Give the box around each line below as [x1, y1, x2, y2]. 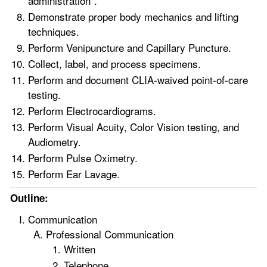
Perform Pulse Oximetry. [28, 150, 138, 165]
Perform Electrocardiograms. [28, 103, 156, 118]
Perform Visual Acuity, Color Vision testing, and [28, 119, 239, 134]
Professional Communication [46, 226, 173, 241]
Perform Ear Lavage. [28, 166, 120, 181]
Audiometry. [28, 134, 81, 149]
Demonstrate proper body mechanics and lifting [28, 9, 238, 24]
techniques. [28, 24, 79, 39]
